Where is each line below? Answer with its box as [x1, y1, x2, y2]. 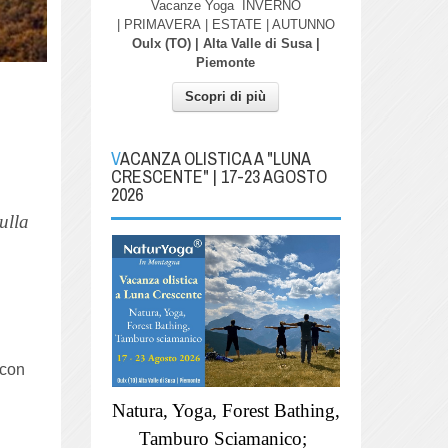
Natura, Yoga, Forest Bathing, [111, 399, 340, 421]
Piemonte [196, 54, 256, 70]
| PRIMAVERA [116, 16, 201, 32]
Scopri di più [185, 88, 267, 104]
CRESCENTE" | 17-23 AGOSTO [110, 163, 327, 189]
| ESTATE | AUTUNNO [200, 16, 335, 32]
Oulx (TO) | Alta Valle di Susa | [131, 35, 320, 51]
